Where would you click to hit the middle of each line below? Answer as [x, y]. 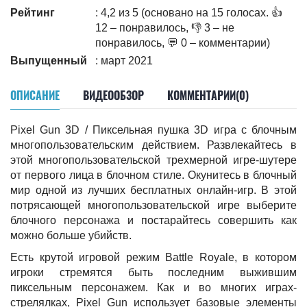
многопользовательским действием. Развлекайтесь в [153, 145]
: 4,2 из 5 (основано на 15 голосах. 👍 [189, 13]
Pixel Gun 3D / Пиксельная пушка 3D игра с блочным [153, 130]
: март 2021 [124, 61]
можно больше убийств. [71, 235]
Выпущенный [49, 61]
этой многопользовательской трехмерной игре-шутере [153, 160]
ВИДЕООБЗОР [113, 95]
